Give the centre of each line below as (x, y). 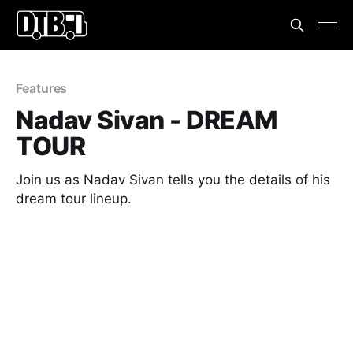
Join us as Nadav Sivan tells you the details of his (173, 180)
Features (42, 88)
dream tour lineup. (74, 199)
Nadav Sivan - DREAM (147, 120)
